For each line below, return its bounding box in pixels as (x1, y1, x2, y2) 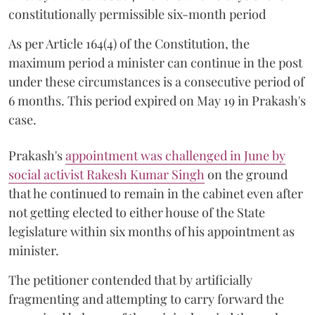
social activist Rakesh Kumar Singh (8, 166, 205, 183)
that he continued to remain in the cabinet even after (8, 185, 303, 202)
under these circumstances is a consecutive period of (8, 73, 304, 90)
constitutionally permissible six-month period (8, 6, 266, 22)
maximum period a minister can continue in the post (8, 54, 302, 71)
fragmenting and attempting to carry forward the (8, 290, 284, 307)
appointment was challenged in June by (65, 147, 285, 164)
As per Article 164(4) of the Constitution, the (8, 35, 250, 52)
